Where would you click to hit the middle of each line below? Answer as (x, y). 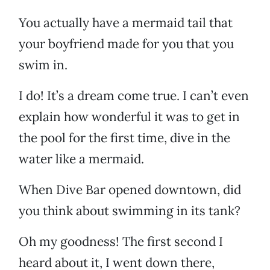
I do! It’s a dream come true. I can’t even (134, 96)
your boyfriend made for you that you (126, 44)
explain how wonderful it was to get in (129, 117)
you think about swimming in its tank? (130, 211)
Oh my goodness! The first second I (121, 242)
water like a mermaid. (81, 159)
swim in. (43, 65)
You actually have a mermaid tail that (126, 23)
